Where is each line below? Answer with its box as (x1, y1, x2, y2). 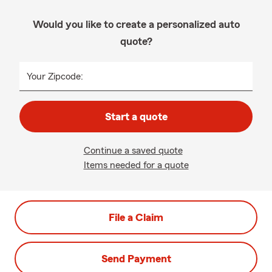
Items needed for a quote (83, 160, 189, 170)
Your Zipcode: (27, 72, 83, 81)
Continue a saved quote (83, 146, 183, 155)
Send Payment (101, 253, 171, 264)
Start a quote (104, 111, 168, 122)
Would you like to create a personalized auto (32, 19, 240, 30)
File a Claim (109, 212, 163, 223)
